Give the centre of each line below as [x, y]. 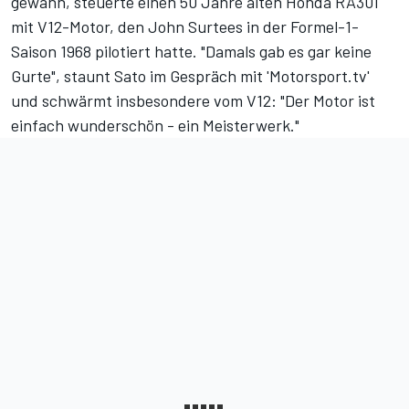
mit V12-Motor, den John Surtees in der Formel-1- [185, 27]
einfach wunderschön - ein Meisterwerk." [155, 126]
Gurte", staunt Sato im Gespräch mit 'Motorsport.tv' [190, 76]
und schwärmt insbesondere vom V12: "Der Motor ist [193, 101]
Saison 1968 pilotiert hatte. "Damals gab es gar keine [191, 52]
